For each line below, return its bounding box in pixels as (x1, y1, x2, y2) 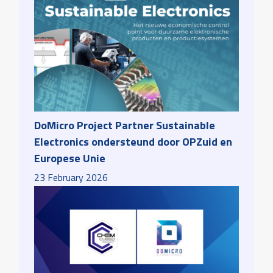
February (48, 169, 84, 185)
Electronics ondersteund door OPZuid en (34, 133, 233, 150)
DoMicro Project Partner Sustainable (34, 116, 216, 133)
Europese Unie (34, 149, 106, 166)
